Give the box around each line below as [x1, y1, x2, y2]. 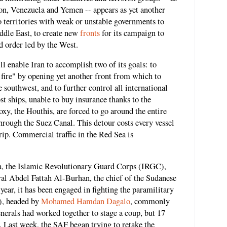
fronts [80, 27, 100, 39]
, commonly [130, 195, 170, 207]
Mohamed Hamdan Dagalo [41, 195, 130, 207]
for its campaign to [100, 27, 164, 39]
